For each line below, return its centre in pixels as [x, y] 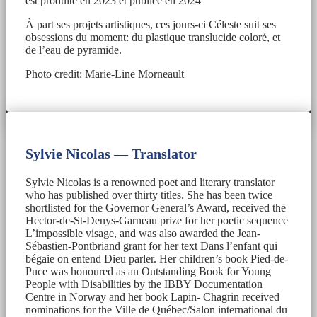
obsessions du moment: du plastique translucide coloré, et [153, 37]
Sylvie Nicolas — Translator [111, 153]
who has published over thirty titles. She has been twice [149, 195]
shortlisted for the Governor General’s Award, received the [156, 207]
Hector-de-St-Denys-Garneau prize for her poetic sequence [157, 220]
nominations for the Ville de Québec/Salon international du [156, 309]
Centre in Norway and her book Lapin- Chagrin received [152, 296]
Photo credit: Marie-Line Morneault [105, 74]
